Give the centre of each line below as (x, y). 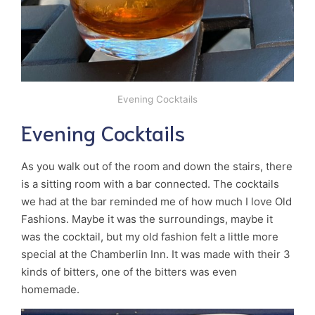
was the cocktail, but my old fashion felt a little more (150, 236)
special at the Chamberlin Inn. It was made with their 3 (156, 254)
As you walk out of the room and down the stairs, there (157, 166)
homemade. (52, 289)
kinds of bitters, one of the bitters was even (129, 271)
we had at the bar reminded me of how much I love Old (156, 201)
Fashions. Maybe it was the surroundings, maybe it (147, 219)
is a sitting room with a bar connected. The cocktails (150, 184)
